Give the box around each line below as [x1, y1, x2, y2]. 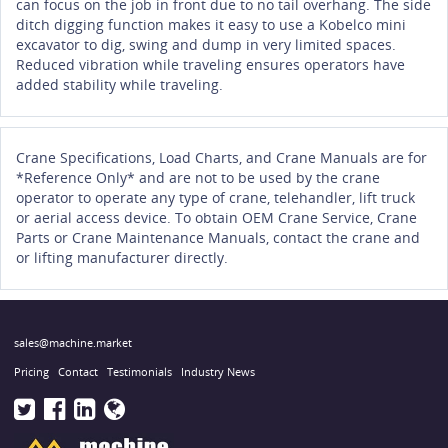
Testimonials [107, 363, 172, 379]
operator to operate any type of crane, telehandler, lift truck [16, 187, 415, 207]
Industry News [181, 363, 255, 379]
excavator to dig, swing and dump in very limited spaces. [16, 34, 396, 54]
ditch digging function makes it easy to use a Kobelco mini [16, 14, 406, 34]
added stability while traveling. [16, 74, 223, 94]
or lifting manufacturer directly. [16, 247, 228, 267]
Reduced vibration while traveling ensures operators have [16, 54, 405, 74]
